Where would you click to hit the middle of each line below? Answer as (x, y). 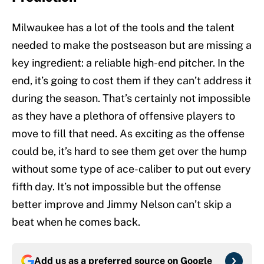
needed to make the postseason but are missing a (132, 45)
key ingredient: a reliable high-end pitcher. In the (128, 63)
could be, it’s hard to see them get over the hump (129, 151)
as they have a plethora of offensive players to (123, 116)
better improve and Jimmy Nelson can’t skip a (122, 204)
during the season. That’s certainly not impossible (131, 98)
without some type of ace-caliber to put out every (131, 169)
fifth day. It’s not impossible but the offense (116, 187)
